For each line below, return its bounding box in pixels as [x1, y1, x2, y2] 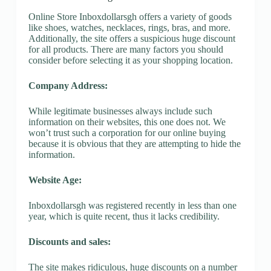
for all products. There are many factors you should [28, 44, 223, 54]
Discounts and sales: [28, 236, 111, 247]
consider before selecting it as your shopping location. [28, 54, 233, 65]
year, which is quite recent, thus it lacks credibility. [28, 211, 220, 221]
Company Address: [28, 80, 108, 91]
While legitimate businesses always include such [28, 105, 212, 116]
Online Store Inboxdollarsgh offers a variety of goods [28, 11, 232, 22]
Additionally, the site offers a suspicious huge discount [28, 33, 235, 44]
